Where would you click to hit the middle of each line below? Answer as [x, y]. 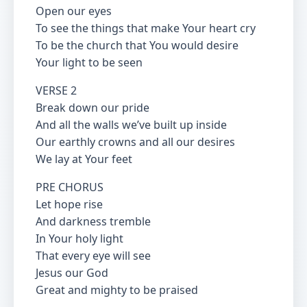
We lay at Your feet [84, 159]
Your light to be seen [89, 62]
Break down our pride [93, 108]
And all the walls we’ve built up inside [131, 125]
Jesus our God [72, 273]
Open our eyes [74, 11]
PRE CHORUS [70, 187]
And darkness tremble [93, 221]
